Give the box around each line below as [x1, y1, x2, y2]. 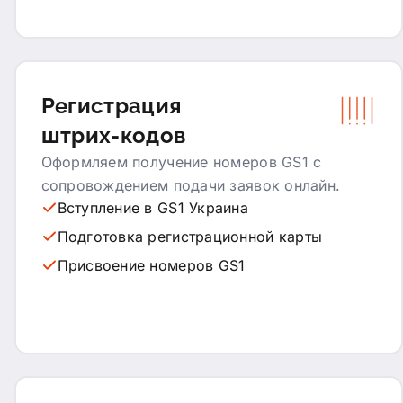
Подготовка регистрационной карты [57, 227, 323, 246]
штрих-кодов [40, 121, 187, 148]
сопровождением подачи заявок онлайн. [40, 175, 341, 194]
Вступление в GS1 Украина [57, 198, 248, 217]
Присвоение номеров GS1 [57, 255, 246, 274]
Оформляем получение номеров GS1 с [40, 152, 322, 171]
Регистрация [40, 92, 182, 119]
